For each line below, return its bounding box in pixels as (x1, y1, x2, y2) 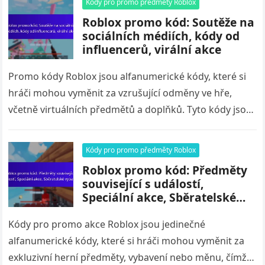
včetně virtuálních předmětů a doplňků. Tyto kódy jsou (8, 103, 253, 116)
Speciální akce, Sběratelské (82, 189, 237, 205)
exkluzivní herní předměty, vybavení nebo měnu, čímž (8, 251, 247, 264)
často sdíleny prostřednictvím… (8, 119, 149, 132)
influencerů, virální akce (82, 41, 222, 57)
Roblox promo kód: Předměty (82, 162, 248, 178)
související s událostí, (82, 176, 204, 192)
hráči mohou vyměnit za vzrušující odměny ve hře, (8, 86, 232, 99)
